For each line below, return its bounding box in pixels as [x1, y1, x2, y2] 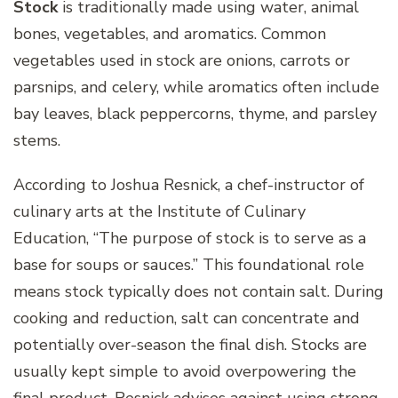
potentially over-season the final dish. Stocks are [13, 333, 367, 355]
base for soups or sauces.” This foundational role [13, 253, 364, 275]
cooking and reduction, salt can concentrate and [13, 306, 360, 329]
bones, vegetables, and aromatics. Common [13, 22, 326, 44]
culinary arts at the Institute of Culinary [13, 200, 306, 222]
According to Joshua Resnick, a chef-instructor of [13, 173, 364, 195]
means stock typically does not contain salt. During [13, 280, 384, 302]
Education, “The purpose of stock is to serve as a [13, 227, 366, 249]
